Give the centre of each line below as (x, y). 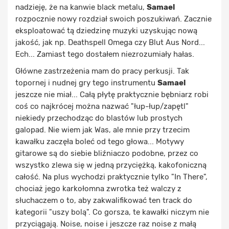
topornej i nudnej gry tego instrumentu (86, 83)
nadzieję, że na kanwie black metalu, (81, 7)
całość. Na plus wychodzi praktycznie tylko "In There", (111, 177)
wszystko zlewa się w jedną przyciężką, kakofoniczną (111, 165)
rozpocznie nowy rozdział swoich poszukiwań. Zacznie (113, 19)
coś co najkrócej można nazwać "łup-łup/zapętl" (102, 106)
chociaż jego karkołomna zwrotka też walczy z (98, 189)
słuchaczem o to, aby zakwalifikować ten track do (104, 200)
